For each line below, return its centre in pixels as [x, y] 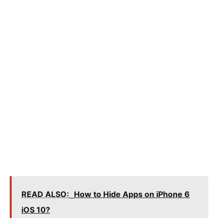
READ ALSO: [45, 194]
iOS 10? [36, 210]
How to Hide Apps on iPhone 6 [132, 194]
